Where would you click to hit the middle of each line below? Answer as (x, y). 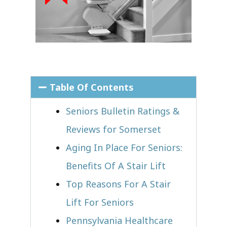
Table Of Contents (91, 87)
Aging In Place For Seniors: (124, 147)
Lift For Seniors (100, 202)
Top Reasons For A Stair (118, 184)
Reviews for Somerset (113, 129)
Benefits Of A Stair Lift (116, 165)
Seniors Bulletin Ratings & (123, 111)
